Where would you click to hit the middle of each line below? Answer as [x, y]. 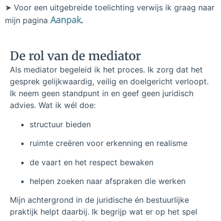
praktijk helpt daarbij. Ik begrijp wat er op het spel [104, 212]
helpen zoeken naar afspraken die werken [108, 181]
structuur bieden [60, 124]
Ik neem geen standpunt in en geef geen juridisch [102, 93]
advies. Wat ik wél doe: [53, 105]
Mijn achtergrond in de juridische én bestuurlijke [99, 200]
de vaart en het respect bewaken [92, 162]
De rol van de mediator [75, 56]
